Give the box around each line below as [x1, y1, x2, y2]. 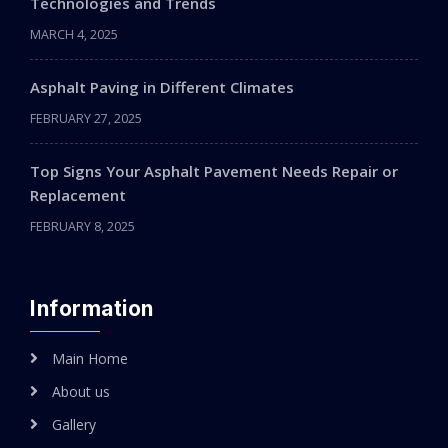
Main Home [52, 349, 128, 369]
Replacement [30, 185, 126, 206]
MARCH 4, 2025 [30, 26, 118, 44]
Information [30, 296, 154, 322]
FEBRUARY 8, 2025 [30, 218, 135, 236]
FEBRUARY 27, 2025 [30, 110, 142, 128]
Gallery [52, 415, 96, 435]
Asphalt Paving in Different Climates [30, 77, 294, 98]
